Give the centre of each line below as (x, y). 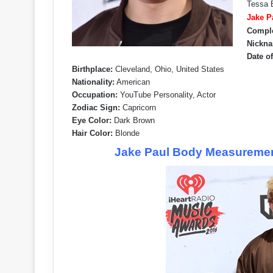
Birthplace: (92, 69)
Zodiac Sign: (96, 108)
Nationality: (93, 82)
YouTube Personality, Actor (167, 95)
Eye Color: (92, 120)
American (132, 82)
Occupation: (95, 95)
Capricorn (138, 108)
